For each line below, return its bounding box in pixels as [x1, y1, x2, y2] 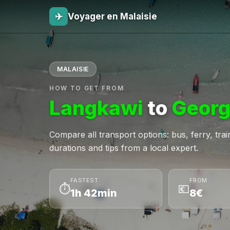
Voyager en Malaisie [68, 11, 157, 22]
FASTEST [70, 177, 99, 184]
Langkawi [49, 96, 143, 120]
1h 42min [70, 187, 117, 199]
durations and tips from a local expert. [49, 143, 198, 153]
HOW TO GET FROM [49, 84, 124, 92]
